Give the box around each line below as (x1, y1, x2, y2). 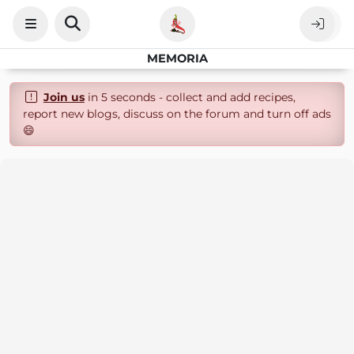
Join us (43, 90, 85, 104)
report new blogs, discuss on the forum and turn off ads (23, 107, 331, 121)
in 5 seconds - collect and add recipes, (84, 90, 296, 104)
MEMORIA (146, 51, 208, 66)
